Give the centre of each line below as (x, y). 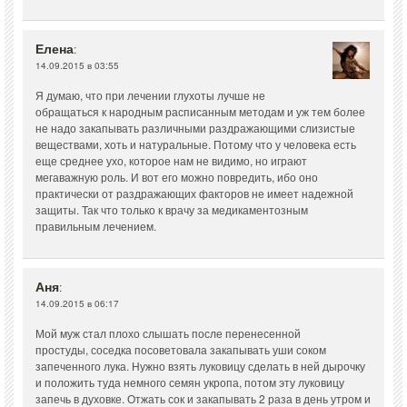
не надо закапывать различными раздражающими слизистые (195, 128)
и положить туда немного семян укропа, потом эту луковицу (190, 382)
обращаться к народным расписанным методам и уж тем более (200, 112)
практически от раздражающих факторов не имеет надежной (194, 194)
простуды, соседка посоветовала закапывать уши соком (181, 350)
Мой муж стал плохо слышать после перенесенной (168, 333)
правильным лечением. (96, 226)
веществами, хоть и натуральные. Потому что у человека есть (196, 144)
